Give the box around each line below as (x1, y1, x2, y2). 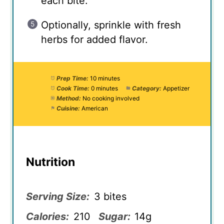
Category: (131, 84, 161, 92)
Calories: (26, 210, 69, 222)
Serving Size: (26, 190, 89, 202)
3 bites (93, 190, 126, 202)
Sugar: (98, 210, 130, 222)
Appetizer (162, 84, 189, 92)
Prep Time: (56, 74, 88, 82)
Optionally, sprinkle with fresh (41, 18, 181, 31)
